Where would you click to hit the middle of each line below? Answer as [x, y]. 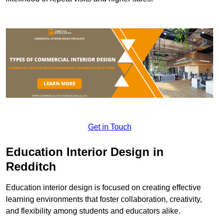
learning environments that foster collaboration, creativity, [104, 199]
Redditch [31, 166]
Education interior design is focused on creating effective [103, 187]
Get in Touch [109, 127]
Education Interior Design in [85, 152]
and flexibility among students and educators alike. [93, 211]
